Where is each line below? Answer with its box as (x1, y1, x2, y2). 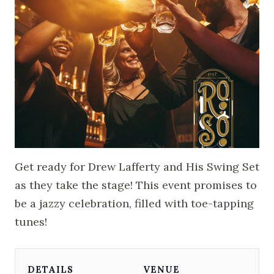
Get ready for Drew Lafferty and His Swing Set (15, 159, 259, 174)
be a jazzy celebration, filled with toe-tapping (15, 196, 254, 210)
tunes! (15, 214, 47, 229)
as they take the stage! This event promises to (15, 177, 257, 192)
